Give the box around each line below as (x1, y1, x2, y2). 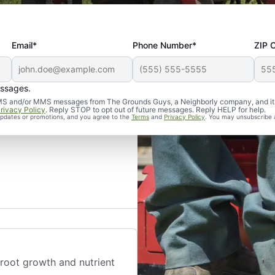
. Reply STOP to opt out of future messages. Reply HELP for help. (45, 105, 266, 114)
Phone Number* (133, 40, 197, 50)
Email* (11, 40, 37, 50)
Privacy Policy (164, 113, 205, 120)
